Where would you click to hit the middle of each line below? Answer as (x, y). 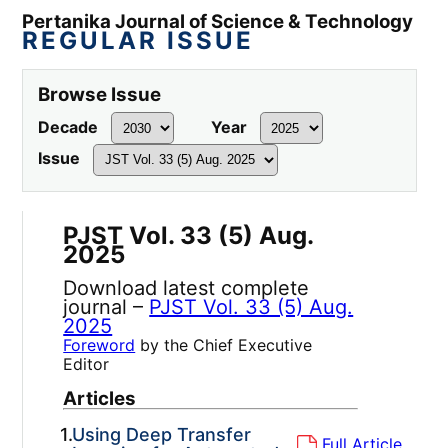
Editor (86, 363)
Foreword (99, 344)
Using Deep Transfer (161, 434)
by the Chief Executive (224, 344)
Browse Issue (100, 95)
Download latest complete (186, 287)
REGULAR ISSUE (138, 41)
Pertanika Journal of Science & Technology (218, 22)
